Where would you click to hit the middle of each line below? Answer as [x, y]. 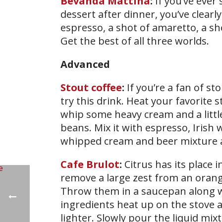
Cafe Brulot [90, 164]
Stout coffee [91, 87]
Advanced [85, 64]
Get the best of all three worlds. [135, 41]
